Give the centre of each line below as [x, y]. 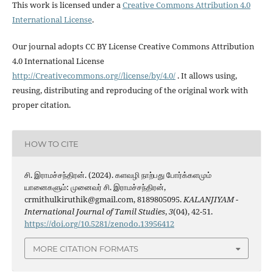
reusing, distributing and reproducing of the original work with [130, 90]
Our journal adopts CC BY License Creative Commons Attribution [133, 47]
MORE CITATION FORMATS [86, 248]
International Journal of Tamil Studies [94, 212]
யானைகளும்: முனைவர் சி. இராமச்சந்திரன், [95, 187]
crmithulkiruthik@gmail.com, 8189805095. [104, 200]
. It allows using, [206, 76]
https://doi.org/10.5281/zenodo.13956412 [99, 224]
